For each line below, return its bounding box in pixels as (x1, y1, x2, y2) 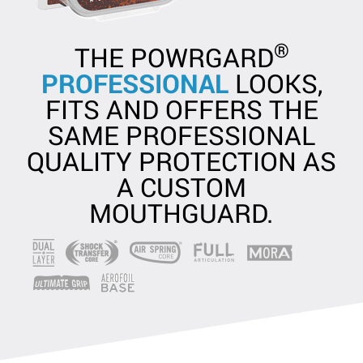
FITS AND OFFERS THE (45, 92, 318, 126)
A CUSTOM (117, 169, 246, 204)
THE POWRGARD (74, 40, 274, 75)
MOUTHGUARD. (89, 195, 274, 230)
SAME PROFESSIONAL (48, 117, 315, 152)
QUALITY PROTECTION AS (27, 143, 336, 178)
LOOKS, (228, 66, 322, 100)
